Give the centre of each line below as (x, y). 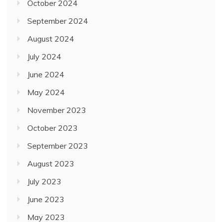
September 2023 (58, 146)
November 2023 (57, 110)
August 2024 (51, 39)
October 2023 (53, 128)
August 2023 (51, 164)
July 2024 (44, 57)
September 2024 (58, 21)
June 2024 (46, 75)
